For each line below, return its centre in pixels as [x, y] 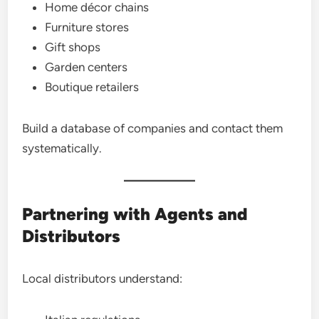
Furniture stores [87, 27]
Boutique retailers [92, 87]
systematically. [62, 148]
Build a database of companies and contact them [153, 128]
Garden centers [87, 67]
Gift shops [73, 47]
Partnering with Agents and [135, 214]
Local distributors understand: [103, 278]
